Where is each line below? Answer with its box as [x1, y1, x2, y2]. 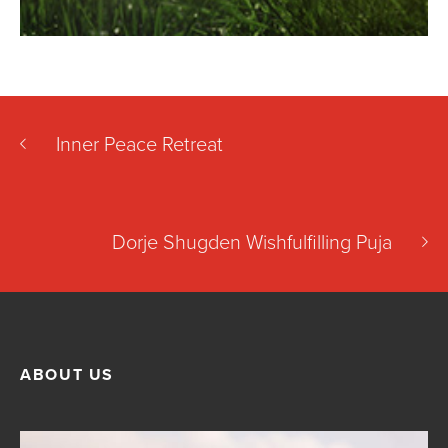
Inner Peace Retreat [56, 132, 223, 157]
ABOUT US [20, 364, 115, 385]
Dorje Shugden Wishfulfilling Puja [112, 230, 392, 255]
